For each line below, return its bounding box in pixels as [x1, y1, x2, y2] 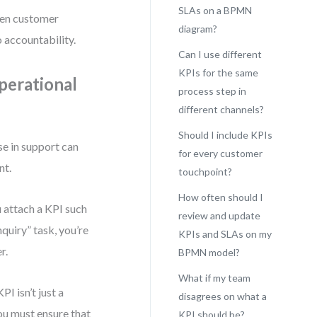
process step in [178, 85, 246, 97]
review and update [178, 209, 260, 221]
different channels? [178, 103, 264, 115]
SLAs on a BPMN [178, 4, 252, 16]
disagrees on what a [178, 290, 267, 302]
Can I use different [178, 48, 262, 60]
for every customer [178, 147, 263, 159]
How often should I [178, 191, 263, 203]
